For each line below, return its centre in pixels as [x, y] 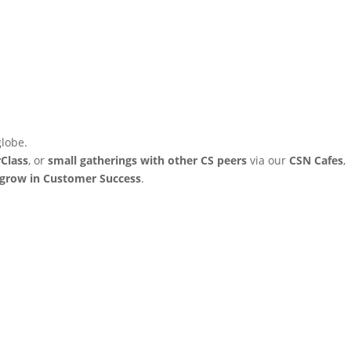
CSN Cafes [316, 160]
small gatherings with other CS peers [147, 160]
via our [268, 160]
